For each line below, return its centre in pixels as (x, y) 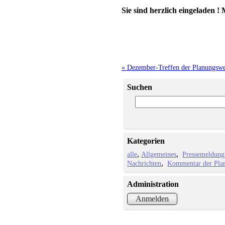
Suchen (140, 87)
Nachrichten (144, 163)
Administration (153, 184)
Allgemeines (159, 154)
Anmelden (152, 198)
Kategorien (146, 141)
